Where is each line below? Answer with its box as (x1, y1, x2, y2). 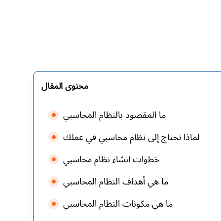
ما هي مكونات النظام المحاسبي (63, 194, 173, 213)
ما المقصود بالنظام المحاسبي (63, 106, 166, 124)
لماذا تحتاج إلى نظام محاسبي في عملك (63, 128, 200, 147)
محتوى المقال (41, 81, 88, 91)
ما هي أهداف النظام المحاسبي (63, 172, 168, 191)
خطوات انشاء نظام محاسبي (63, 150, 160, 169)
